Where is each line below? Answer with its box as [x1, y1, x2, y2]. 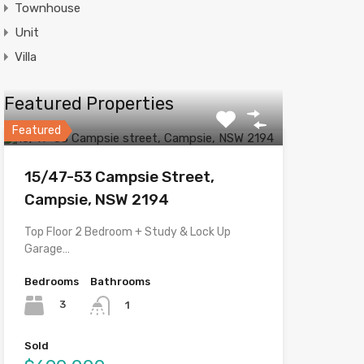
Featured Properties [3, 92, 174, 115]
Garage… [24, 241, 70, 256]
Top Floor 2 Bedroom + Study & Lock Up [24, 224, 231, 239]
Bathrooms [89, 275, 150, 288]
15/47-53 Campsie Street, [24, 167, 214, 186]
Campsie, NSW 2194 [24, 189, 169, 209]
